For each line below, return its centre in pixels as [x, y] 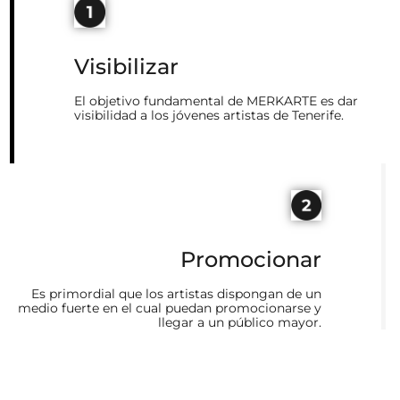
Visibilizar [126, 67]
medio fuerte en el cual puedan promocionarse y [170, 308]
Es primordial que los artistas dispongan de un [176, 293]
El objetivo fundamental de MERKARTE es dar [216, 101]
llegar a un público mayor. [240, 322]
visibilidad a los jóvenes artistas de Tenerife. [209, 116]
